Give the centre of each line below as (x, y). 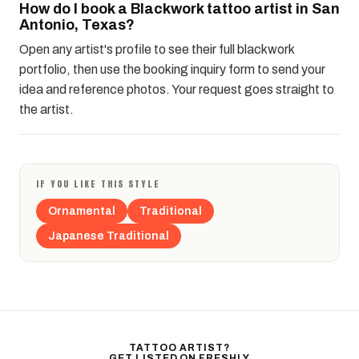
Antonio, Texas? (77, 25)
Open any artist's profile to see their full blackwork (157, 50)
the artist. (46, 110)
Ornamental (82, 212)
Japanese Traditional (109, 236)
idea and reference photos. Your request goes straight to (177, 90)
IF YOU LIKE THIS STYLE (98, 184)
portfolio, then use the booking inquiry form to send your (172, 70)
